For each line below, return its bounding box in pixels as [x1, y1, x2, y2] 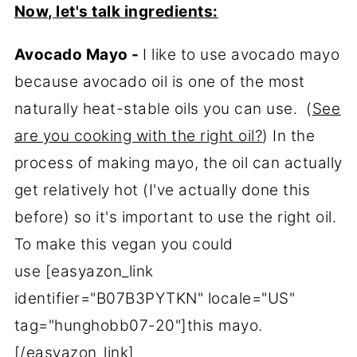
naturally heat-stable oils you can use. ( [14, 99, 312, 118]
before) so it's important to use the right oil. [14, 207, 341, 226]
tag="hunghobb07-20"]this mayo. [14, 316, 263, 335]
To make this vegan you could [14, 234, 233, 253]
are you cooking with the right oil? [14, 126, 263, 145]
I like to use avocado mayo [143, 45, 340, 64]
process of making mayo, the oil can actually [14, 153, 343, 172]
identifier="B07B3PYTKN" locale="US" [14, 288, 296, 308]
